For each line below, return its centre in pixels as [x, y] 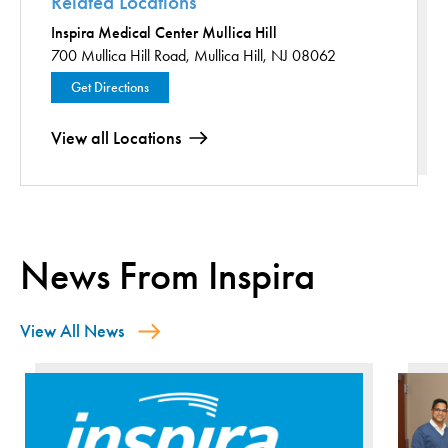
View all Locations [116, 138]
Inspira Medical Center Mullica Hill [164, 32]
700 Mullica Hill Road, [120, 55]
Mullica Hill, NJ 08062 [265, 55]
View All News [72, 331]
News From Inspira [167, 276]
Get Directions [110, 87]
